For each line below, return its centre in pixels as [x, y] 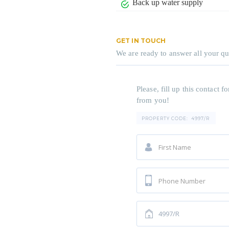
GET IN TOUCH [141, 40]
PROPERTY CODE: [165, 118]
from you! [153, 100]
